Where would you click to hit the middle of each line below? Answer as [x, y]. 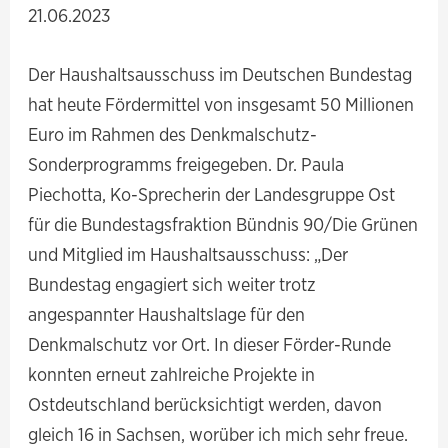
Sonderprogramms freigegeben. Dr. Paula [186, 164]
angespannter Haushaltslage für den [167, 314]
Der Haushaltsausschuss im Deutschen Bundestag [220, 74]
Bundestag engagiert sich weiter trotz [172, 284]
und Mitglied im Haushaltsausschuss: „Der [188, 254]
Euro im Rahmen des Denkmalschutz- [173, 134]
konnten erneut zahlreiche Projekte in [172, 374]
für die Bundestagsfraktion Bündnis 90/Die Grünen [223, 224]
